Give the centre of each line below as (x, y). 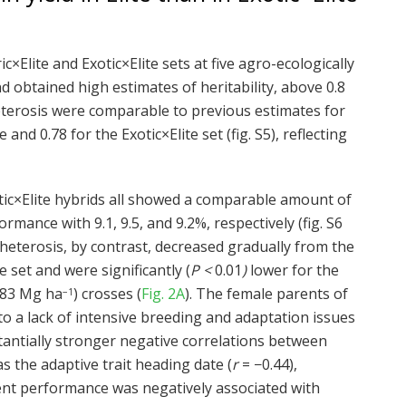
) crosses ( (107, 294)
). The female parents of (266, 294)
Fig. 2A (163, 294)
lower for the (293, 271)
